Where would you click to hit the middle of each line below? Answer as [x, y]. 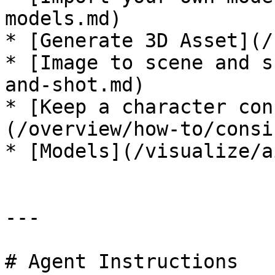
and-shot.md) [75, 85]
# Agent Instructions [122, 261]
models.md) [63, 18]
